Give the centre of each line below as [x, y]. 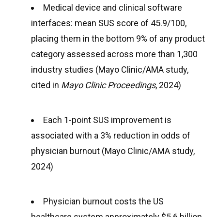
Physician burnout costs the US [103, 201]
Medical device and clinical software [113, 8]
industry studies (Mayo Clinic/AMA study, [110, 70]
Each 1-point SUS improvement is [107, 120]
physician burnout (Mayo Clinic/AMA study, [113, 151]
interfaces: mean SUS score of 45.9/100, [109, 23]
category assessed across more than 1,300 [114, 54]
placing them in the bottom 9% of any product [118, 39]
